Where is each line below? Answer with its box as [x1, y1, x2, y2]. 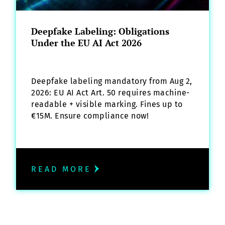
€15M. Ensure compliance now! [31, 110, 149, 121]
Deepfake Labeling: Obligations [31, 25, 169, 37]
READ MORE [31, 164, 91, 174]
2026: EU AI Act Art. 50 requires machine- [31, 87, 190, 97]
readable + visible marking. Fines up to [31, 99, 183, 109]
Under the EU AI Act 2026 [31, 36, 142, 49]
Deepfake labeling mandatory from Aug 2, [31, 76, 192, 86]
